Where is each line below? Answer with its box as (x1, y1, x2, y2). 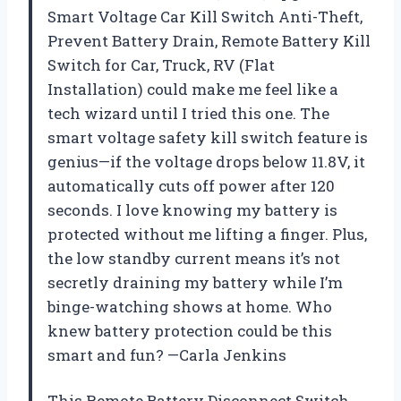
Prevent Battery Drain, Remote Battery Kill (47, 30, 371, 52)
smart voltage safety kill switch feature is (47, 127, 368, 149)
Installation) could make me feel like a (47, 79, 338, 100)
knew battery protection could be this (47, 320, 332, 342)
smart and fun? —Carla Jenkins (47, 345, 286, 366)
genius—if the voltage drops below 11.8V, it (47, 151, 365, 173)
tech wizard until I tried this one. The (47, 103, 329, 124)
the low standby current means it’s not (47, 248, 340, 269)
